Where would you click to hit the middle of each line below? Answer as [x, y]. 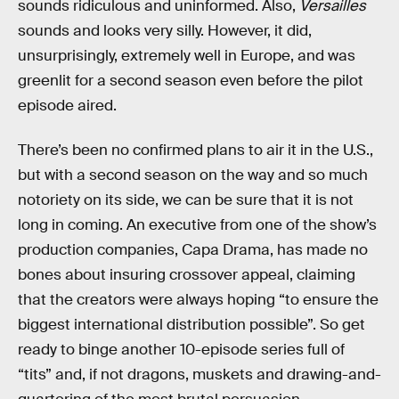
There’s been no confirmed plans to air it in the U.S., [195, 150]
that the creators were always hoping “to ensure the [198, 299]
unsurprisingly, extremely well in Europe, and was [187, 56]
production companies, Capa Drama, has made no [193, 249]
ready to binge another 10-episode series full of [181, 349]
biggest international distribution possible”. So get [191, 324]
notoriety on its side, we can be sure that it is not [186, 199]
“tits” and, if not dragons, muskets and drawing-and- [199, 374]
